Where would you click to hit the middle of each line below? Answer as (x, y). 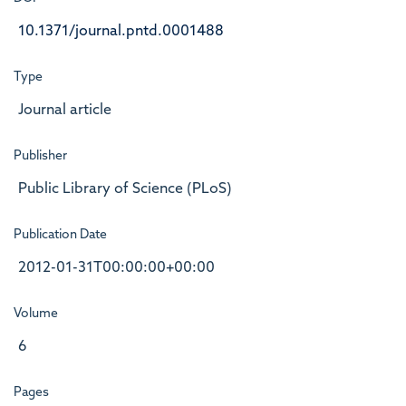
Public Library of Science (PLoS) (125, 189)
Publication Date (60, 235)
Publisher (40, 156)
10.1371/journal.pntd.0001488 (121, 31)
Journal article (65, 110)
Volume (36, 314)
